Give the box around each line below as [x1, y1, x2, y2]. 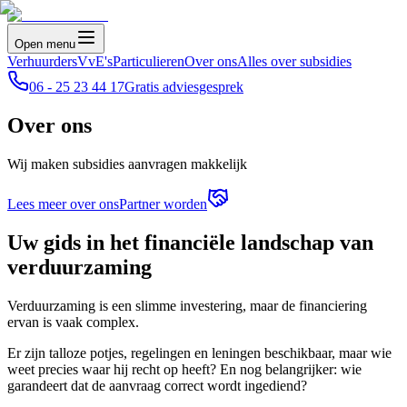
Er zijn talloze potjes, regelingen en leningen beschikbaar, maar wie [7, 344, 392, 361]
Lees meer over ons [7, 195, 119, 212]
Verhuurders [7, 54, 77, 69]
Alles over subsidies [237, 54, 352, 69]
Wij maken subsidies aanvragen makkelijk [7, 155, 247, 172]
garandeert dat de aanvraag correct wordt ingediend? [7, 377, 307, 393]
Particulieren [113, 54, 184, 69]
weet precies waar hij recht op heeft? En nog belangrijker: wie [7, 361, 362, 377]
